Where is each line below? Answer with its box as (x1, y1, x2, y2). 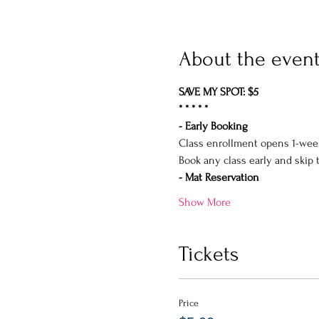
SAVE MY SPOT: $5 (178, 85, 258, 98)
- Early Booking (178, 119, 248, 132)
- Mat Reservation (178, 170, 259, 184)
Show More (178, 195, 231, 209)
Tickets (178, 241, 239, 266)
